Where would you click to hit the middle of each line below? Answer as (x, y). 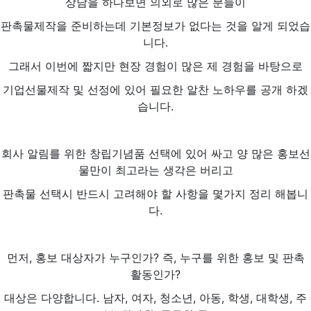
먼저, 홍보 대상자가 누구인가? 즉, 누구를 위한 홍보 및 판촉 (155, 257)
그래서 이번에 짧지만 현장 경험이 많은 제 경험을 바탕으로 (155, 66)
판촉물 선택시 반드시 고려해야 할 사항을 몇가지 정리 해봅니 (155, 193)
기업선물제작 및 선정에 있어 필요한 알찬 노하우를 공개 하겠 (155, 89)
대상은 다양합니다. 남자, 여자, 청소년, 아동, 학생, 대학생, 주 (155, 297)
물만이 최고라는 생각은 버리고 (155, 170)
